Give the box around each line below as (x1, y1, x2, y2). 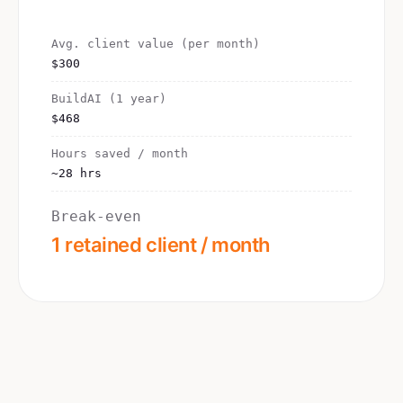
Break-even (51, 208, 141, 225)
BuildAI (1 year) (51, 92, 166, 105)
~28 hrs (51, 166, 102, 180)
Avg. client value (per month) (51, 37, 260, 50)
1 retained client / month (51, 233, 270, 256)
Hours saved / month (51, 147, 188, 160)
